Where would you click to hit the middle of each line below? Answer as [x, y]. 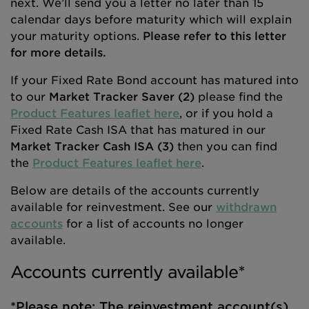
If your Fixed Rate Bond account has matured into [154, 80]
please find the [239, 97]
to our [30, 97]
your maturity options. [77, 36]
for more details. [58, 53]
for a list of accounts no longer [153, 224]
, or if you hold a [226, 113]
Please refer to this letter [215, 36]
